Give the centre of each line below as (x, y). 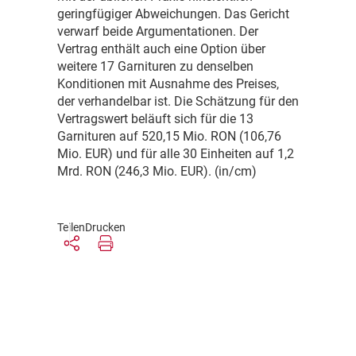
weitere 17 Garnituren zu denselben (155, 67)
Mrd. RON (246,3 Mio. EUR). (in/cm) (157, 172)
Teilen (71, 228)
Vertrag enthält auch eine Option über (161, 49)
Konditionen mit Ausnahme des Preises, (168, 84)
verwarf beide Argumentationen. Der (158, 32)
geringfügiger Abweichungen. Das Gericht (173, 14)
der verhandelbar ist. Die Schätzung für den (178, 102)
